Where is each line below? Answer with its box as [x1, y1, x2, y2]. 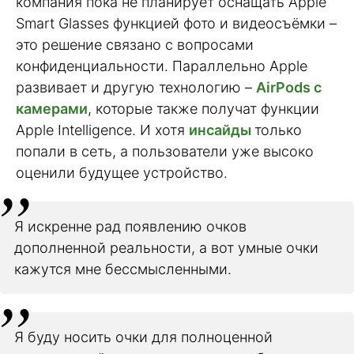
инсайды [189, 121, 254, 138]
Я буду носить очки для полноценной [14, 328, 273, 345]
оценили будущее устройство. [16, 164, 228, 181]
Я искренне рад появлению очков [14, 217, 247, 235]
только [254, 121, 302, 138]
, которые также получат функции [88, 100, 319, 117]
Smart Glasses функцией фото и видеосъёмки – [16, 14, 337, 32]
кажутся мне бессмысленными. [14, 260, 232, 277]
